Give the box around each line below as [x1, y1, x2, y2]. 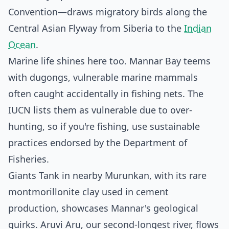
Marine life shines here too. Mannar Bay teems [8, 55, 211, 67]
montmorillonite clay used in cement [8, 186, 169, 198]
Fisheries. [8, 153, 49, 165]
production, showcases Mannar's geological [8, 202, 198, 214]
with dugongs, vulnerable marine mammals [8, 71, 198, 83]
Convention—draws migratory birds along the [8, 6, 207, 18]
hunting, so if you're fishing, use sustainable [8, 120, 200, 132]
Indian [184, 22, 212, 34]
